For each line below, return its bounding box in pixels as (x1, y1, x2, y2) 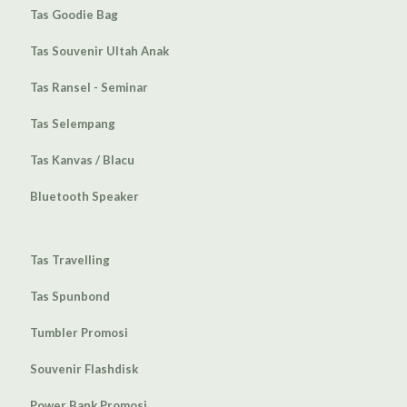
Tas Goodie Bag (30, 7, 118, 22)
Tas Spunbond (30, 289, 110, 303)
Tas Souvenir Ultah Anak (30, 44, 169, 58)
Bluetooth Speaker (30, 189, 139, 203)
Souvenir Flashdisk (30, 362, 138, 376)
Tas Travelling (30, 253, 110, 267)
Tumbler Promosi (30, 325, 128, 340)
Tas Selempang (30, 116, 115, 131)
